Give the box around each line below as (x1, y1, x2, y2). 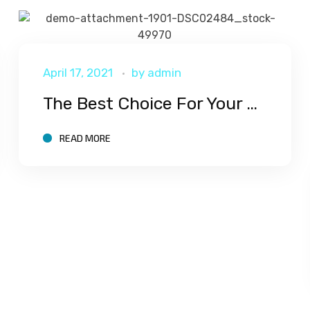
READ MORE (60, 132, 111, 145)
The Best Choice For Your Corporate (246, 93, 257, 113)
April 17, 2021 (43, 65, 113, 80)
